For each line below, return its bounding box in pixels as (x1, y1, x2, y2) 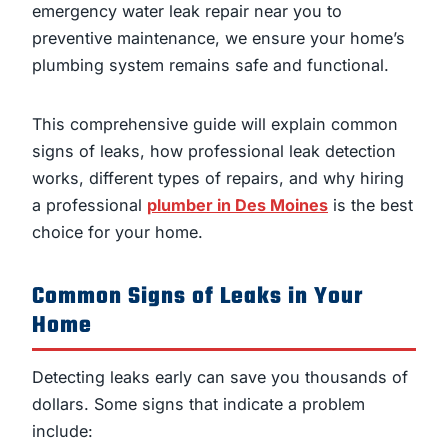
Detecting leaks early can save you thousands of (32, 366, 408, 387)
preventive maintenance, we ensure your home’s (32, 28, 405, 49)
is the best (328, 195, 413, 216)
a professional (32, 195, 147, 216)
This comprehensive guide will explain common (32, 114, 398, 135)
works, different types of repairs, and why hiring (32, 168, 404, 189)
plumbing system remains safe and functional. (32, 55, 389, 76)
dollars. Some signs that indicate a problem (32, 393, 365, 414)
